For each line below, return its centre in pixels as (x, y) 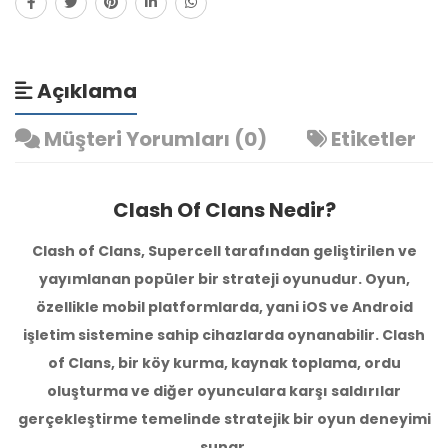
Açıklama (85, 90)
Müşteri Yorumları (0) (153, 138)
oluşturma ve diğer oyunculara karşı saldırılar (224, 390)
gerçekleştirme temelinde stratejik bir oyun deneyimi (224, 418)
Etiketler (371, 138)
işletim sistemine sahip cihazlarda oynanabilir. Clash (224, 334)
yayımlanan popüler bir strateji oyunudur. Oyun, (224, 278)
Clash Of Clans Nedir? (224, 209)
